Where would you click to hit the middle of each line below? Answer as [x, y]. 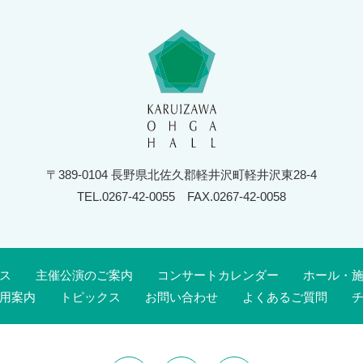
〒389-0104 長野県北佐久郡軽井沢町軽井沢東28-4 [181, 175]
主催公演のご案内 [84, 275]
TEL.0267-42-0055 [126, 196]
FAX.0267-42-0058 [231, 196]
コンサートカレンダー [218, 275]
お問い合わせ [181, 297]
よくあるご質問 [285, 297]
